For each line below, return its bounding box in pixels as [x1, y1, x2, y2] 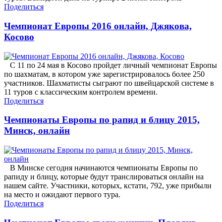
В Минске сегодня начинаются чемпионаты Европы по [4, 164, 198, 172]
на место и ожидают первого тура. [4, 190, 126, 199]
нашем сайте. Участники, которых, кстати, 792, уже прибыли [4, 181, 212, 190]
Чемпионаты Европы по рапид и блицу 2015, [4, 114, 200, 125]
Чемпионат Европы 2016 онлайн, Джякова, [4, 21, 192, 32]
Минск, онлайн [4, 125, 70, 136]
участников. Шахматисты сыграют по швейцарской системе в [4, 78, 214, 87]
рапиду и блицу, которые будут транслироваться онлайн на [4, 172, 204, 181]
